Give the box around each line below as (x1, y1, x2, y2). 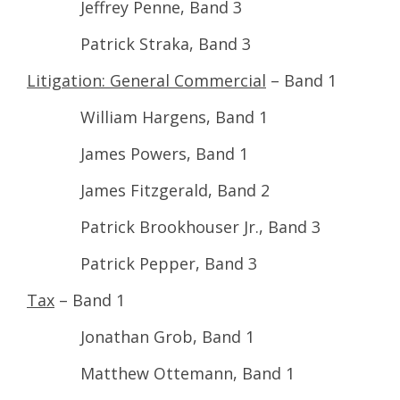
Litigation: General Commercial (27, 69, 266, 91)
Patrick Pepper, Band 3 (27, 252, 257, 274)
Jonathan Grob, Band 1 (27, 325, 254, 347)
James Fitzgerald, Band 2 (27, 179, 270, 201)
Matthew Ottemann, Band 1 (27, 362, 295, 384)
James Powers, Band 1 (27, 142, 248, 164)
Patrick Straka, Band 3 (27, 32, 251, 54)
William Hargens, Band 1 (27, 105, 268, 128)
